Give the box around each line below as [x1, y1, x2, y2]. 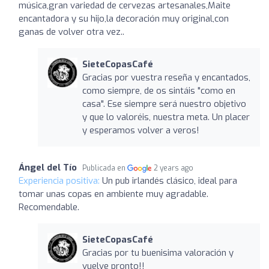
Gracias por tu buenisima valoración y [82, 246, 234, 259]
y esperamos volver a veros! [82, 124, 199, 136]
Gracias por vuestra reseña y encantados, [82, 71, 250, 83]
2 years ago [154, 163, 194, 173]
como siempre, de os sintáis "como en [82, 84, 235, 97]
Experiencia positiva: [19, 174, 102, 187]
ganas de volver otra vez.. [19, 25, 124, 38]
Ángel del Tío [19, 161, 77, 174]
